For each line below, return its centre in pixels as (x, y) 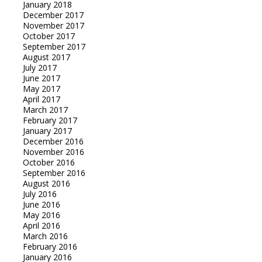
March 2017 (45, 110)
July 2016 (39, 194)
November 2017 (53, 26)
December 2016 (53, 142)
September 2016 (54, 173)
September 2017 (54, 47)
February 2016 (50, 247)
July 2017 (39, 68)
